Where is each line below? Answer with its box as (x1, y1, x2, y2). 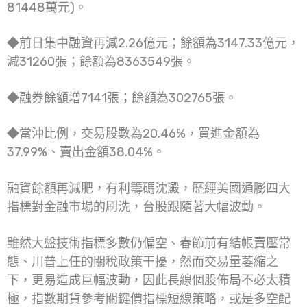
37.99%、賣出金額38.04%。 (7, 145, 165, 160)
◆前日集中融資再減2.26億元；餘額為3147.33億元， (7, 36, 299, 51)
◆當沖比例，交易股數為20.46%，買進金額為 (7, 126, 260, 142)
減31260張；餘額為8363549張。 (7, 54, 195, 70)
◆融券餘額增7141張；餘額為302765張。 (7, 90, 237, 106)
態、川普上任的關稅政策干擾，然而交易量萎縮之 (7, 254, 278, 269)
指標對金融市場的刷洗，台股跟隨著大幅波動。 (7, 199, 266, 215)
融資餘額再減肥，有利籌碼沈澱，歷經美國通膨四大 (7, 181, 291, 197)
